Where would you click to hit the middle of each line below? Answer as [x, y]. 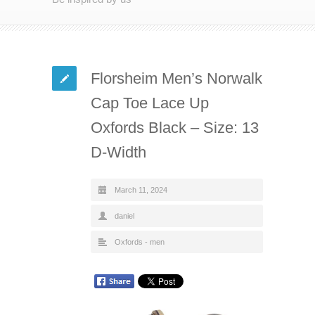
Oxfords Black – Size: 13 [175, 127]
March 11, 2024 [141, 189]
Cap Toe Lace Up [150, 103]
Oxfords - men [140, 242]
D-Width [118, 152]
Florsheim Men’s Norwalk [176, 78]
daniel [124, 216]
